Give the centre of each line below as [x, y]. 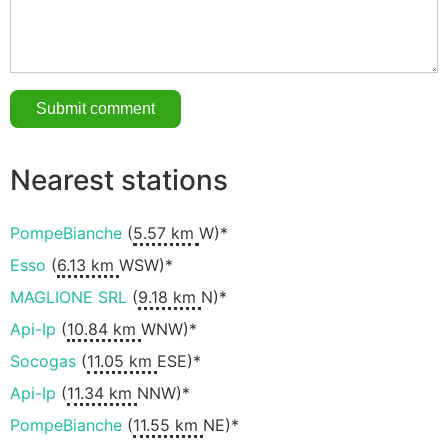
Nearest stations [119, 179]
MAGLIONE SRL [68, 297]
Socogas [43, 361]
